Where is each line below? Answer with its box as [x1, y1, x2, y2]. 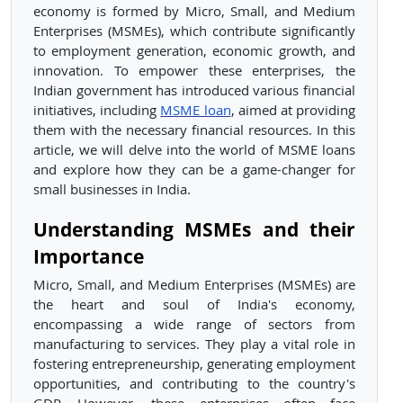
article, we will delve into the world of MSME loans [33, 141, 355, 159]
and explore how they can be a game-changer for [33, 161, 355, 179]
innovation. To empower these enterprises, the [33, 62, 355, 80]
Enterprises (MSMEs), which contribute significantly [33, 22, 355, 40]
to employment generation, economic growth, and [33, 42, 355, 60]
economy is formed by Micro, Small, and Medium [33, 3, 355, 21]
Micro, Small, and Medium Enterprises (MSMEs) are [33, 276, 355, 294]
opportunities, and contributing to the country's [33, 375, 355, 393]
